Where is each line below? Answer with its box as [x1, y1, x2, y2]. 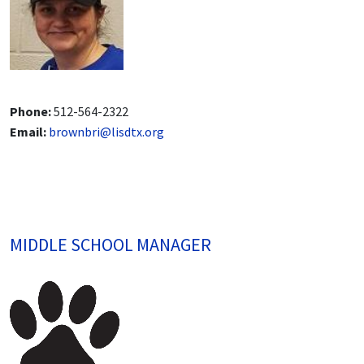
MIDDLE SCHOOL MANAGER [10, 233, 211, 257]
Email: [10, 123, 46, 141]
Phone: [10, 103, 51, 120]
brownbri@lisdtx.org [49, 123, 164, 141]
